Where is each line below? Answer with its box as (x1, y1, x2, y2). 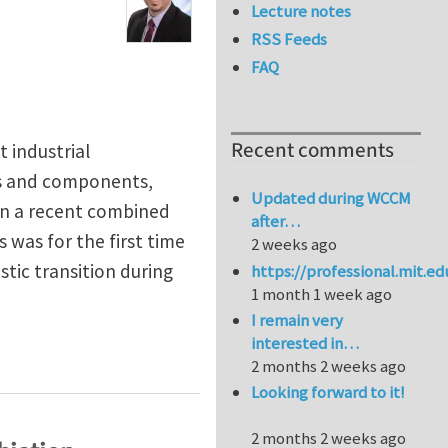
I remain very (251, 309, 344, 332)
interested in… (251, 332, 360, 355)
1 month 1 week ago (251, 282, 393, 305)
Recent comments (231, 136, 394, 166)
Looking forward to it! (251, 381, 406, 404)
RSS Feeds (251, 28, 328, 51)
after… (251, 210, 301, 233)
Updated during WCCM (251, 187, 412, 210)
